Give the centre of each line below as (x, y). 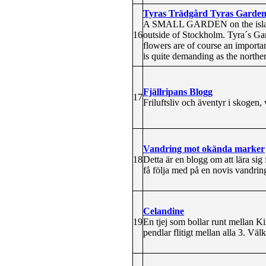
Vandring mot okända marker (204, 148)
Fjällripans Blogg (178, 91)
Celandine (164, 211)
